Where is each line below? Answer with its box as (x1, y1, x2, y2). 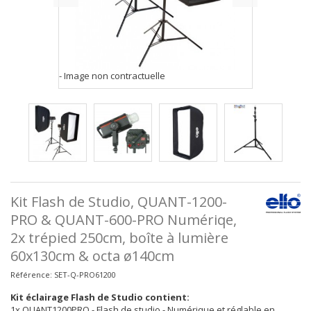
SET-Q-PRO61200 (54, 269, 116, 280)
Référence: (10, 269, 52, 280)
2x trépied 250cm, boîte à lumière (10, 228, 228, 247)
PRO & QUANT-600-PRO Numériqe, (10, 210, 237, 229)
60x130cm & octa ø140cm (10, 246, 174, 265)
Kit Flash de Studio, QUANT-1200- (10, 192, 227, 211)
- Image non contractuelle (59, 69, 165, 82)
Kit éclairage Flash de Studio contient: (10, 291, 190, 303)
